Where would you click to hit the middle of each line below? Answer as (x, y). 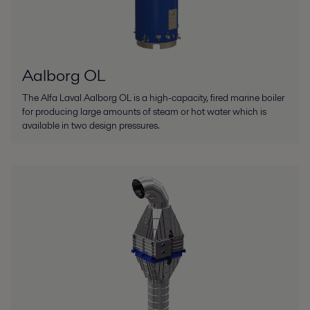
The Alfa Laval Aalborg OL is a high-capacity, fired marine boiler (153, 97)
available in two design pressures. (91, 125)
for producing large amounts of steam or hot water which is (144, 111)
